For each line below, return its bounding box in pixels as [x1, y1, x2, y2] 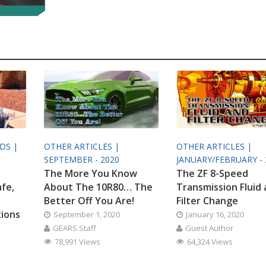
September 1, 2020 [53, 208, 120, 220]
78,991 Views [54, 236, 100, 247]
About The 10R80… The [43, 180, 153, 194]
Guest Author [185, 222, 234, 233]
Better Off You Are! [43, 194, 134, 207]
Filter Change [176, 194, 239, 207]
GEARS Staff [52, 222, 96, 233]
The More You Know [43, 166, 137, 180]
